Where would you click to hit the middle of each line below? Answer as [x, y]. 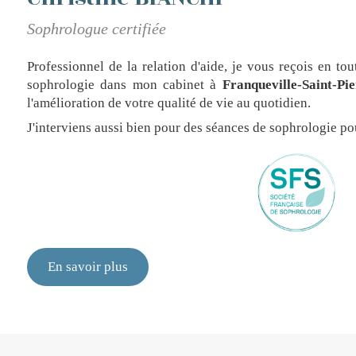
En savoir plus [88, 267]
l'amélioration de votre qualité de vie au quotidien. [169, 103]
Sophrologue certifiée [97, 29]
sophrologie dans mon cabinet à [125, 85]
